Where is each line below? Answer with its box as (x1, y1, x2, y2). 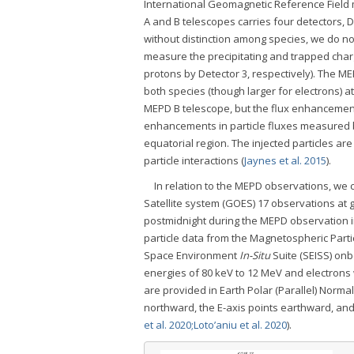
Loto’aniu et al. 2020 (194, 318, 287, 333)
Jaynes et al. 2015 (244, 153, 326, 168)
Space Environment (144, 248, 239, 263)
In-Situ (239, 248, 270, 263)
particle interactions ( (144, 153, 244, 168)
